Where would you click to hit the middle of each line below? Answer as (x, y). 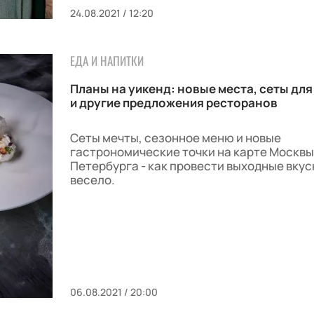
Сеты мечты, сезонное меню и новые (175, 138)
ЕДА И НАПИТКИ (107, 61)
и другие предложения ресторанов (173, 103)
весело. (92, 180)
